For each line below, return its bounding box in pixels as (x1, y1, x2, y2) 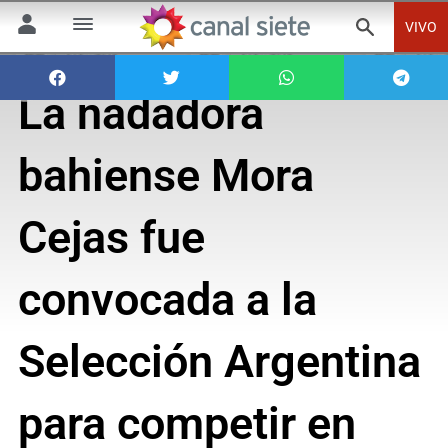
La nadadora (17, 87, 264, 141)
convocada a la (17, 273, 317, 327)
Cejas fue (17, 211, 205, 265)
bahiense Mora (17, 149, 314, 203)
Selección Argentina (17, 335, 421, 389)
